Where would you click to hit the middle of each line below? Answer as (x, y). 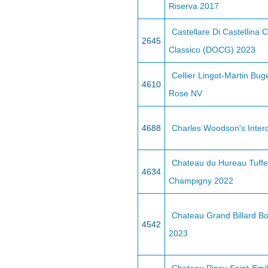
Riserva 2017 (194, 6)
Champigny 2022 (201, 181)
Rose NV (185, 93)
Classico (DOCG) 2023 (212, 50)
